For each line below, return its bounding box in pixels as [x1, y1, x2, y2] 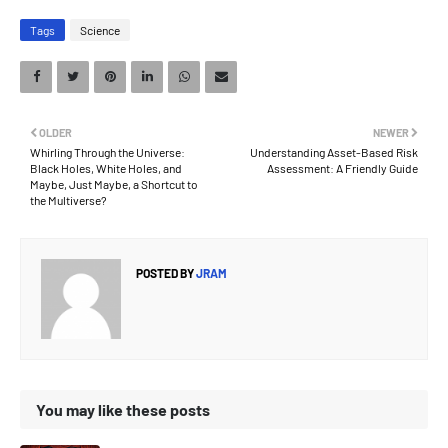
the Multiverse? [30, 193, 107, 207]
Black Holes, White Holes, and [30, 161, 182, 175]
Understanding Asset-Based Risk [250, 145, 418, 159]
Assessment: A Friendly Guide [267, 161, 418, 175]
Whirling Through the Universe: [30, 145, 185, 159]
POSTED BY [136, 266, 194, 280]
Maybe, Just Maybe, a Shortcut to [30, 177, 198, 191]
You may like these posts [36, 400, 210, 419]
